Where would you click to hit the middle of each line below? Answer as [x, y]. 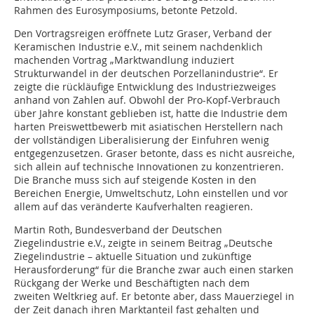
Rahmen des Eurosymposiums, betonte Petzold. [126, 11]
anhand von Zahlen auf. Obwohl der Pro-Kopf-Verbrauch [147, 100]
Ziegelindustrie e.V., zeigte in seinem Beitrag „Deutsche [143, 243]
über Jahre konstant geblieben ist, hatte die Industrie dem [151, 114]
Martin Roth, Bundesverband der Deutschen [118, 230]
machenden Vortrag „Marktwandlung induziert [124, 60]
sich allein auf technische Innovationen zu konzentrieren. [149, 167]
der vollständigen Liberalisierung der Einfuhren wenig [142, 140]
